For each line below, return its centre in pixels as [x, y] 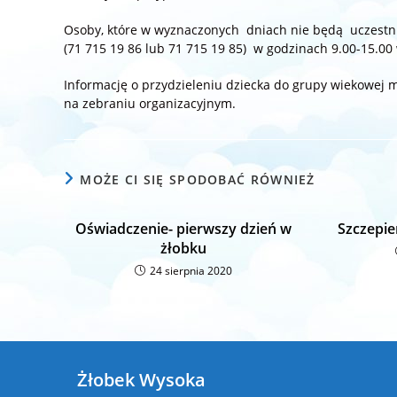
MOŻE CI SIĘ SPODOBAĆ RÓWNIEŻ [198, 179]
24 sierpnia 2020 [191, 270]
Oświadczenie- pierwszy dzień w [183, 228]
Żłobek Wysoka [141, 379]
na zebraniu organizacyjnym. [150, 103]
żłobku [183, 248]
